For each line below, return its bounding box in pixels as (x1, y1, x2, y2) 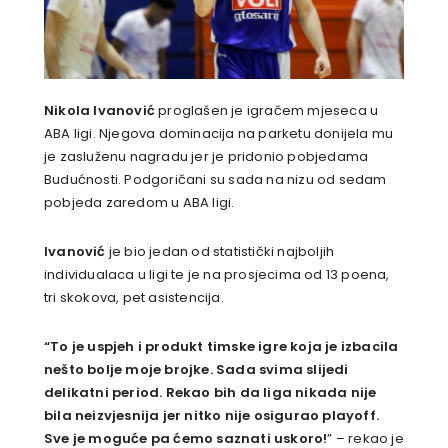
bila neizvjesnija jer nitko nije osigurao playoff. (44, 406, 380, 426)
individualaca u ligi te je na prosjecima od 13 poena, (44, 265, 390, 285)
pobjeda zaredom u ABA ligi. (44, 193, 235, 213)
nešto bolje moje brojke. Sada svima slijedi (44, 360, 349, 380)
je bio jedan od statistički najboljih (108, 242, 335, 262)
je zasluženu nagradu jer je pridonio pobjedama (44, 147, 369, 167)
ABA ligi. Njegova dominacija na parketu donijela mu (44, 124, 394, 144)
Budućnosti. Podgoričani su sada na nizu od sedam (44, 170, 387, 190)
